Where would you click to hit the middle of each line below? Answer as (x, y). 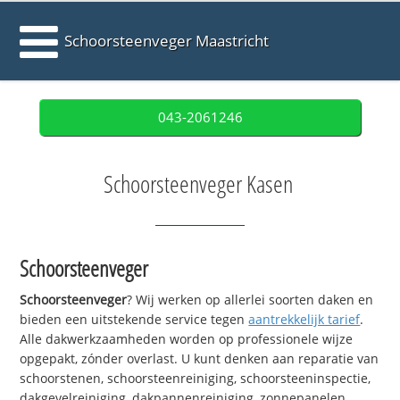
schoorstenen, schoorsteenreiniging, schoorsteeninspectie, (196, 379)
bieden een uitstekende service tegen (134, 320)
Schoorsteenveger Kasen (198, 184)
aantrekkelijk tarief (304, 320)
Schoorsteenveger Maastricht (167, 41)
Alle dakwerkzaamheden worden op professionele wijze (187, 339)
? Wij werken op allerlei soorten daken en (250, 300)
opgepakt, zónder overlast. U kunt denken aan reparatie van (200, 359)
